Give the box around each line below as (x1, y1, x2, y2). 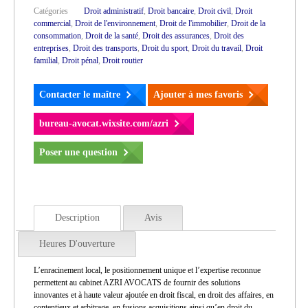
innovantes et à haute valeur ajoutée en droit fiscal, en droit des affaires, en (34, 290, 274, 300)
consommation (34, 31, 81, 41)
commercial (34, 19, 71, 28)
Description (55, 212, 100, 223)
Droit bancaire (148, 6, 194, 16)
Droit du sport (142, 43, 188, 53)
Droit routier (102, 56, 143, 65)
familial (34, 56, 58, 65)
